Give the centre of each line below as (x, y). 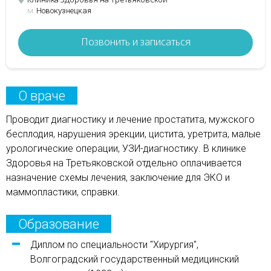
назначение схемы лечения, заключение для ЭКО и (118, 178)
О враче (42, 96)
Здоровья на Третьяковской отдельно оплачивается (124, 163)
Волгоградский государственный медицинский (135, 259)
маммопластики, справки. (63, 192)
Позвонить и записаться (135, 42)
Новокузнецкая (64, 11)
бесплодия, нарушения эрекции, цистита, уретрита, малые (133, 134)
